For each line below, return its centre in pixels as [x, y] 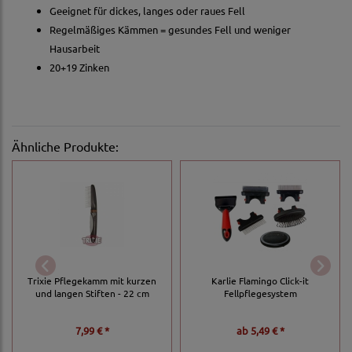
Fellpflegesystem [260, 293]
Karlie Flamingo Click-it [260, 281]
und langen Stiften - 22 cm [92, 293]
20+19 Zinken [79, 68]
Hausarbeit [75, 49]
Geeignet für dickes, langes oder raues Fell [147, 11]
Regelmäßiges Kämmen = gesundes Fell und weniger [170, 30]
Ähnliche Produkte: [65, 147]
